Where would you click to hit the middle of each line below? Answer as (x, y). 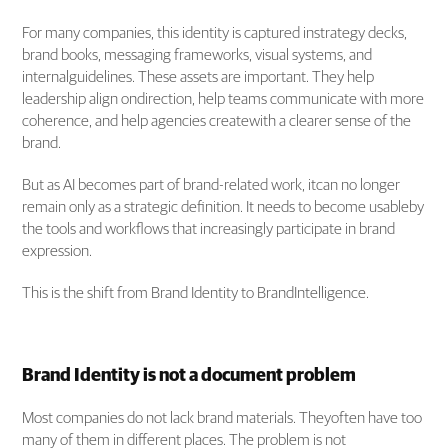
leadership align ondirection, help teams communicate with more (223, 98)
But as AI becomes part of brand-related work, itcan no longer (211, 184)
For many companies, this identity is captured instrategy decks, (215, 32)
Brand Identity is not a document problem (189, 375)
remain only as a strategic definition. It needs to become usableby (223, 206)
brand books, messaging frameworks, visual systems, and (197, 54)
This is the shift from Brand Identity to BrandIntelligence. (196, 292)
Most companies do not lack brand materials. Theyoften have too (222, 417)
